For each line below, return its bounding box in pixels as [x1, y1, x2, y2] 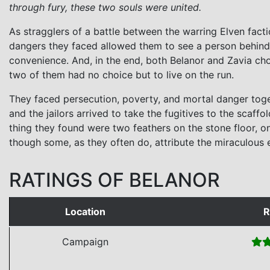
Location [65, 205, 105, 218]
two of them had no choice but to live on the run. [9, 68, 234, 81]
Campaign [62, 235, 108, 248]
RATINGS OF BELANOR [9, 168, 220, 192]
